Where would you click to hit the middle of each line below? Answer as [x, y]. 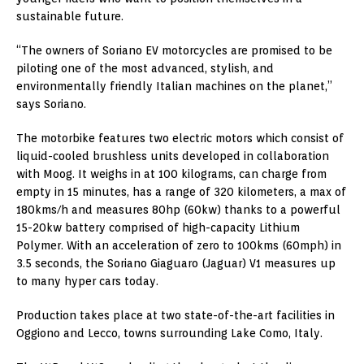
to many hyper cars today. [87, 281]
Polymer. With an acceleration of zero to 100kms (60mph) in [179, 245]
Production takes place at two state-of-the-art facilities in [175, 315]
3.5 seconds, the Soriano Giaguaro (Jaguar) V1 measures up [176, 263]
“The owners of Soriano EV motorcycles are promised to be [174, 50]
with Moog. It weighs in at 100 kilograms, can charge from [171, 173]
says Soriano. [51, 104]
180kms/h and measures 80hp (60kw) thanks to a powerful [178, 209]
